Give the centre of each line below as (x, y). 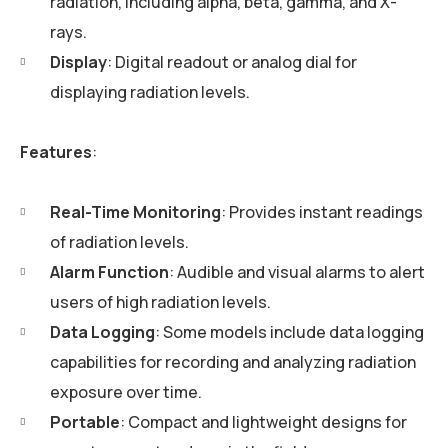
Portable (85, 421)
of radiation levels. (119, 241)
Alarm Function (109, 271)
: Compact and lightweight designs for (263, 421)
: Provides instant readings (322, 211)
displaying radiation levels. (150, 91)
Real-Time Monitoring (135, 211)
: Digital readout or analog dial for (232, 61)
